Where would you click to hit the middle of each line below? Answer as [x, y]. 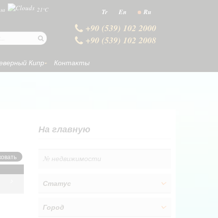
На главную [64, 129]
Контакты [72, 63]
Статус [57, 183]
